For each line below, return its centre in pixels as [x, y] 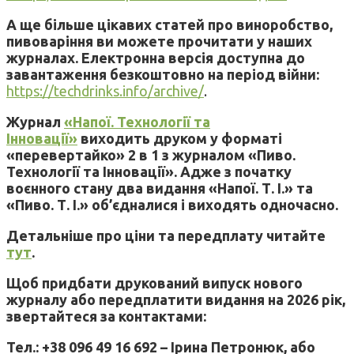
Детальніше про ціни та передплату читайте [166, 235]
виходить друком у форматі [180, 138]
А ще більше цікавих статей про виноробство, [169, 24]
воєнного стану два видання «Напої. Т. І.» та [160, 188]
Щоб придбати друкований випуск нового [154, 282]
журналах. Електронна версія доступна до [156, 57]
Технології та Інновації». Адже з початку [149, 171]
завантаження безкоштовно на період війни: [163, 74]
